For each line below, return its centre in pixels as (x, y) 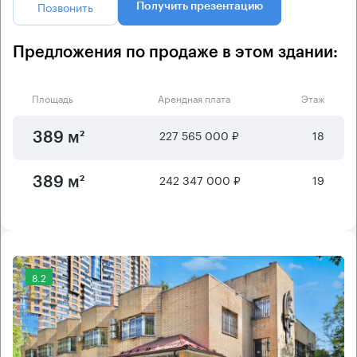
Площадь (53, 97)
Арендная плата (194, 97)
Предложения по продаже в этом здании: (175, 52)
